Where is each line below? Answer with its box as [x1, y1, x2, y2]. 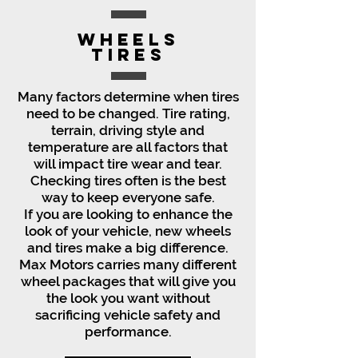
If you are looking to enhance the [23, 206, 233, 222]
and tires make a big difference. [27, 240, 229, 256]
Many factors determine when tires [17, 89, 239, 105]
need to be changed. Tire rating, [26, 105, 230, 121]
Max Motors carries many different [19, 257, 237, 272]
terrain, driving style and [51, 122, 205, 138]
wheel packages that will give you [20, 273, 236, 289]
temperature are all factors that [28, 139, 228, 155]
